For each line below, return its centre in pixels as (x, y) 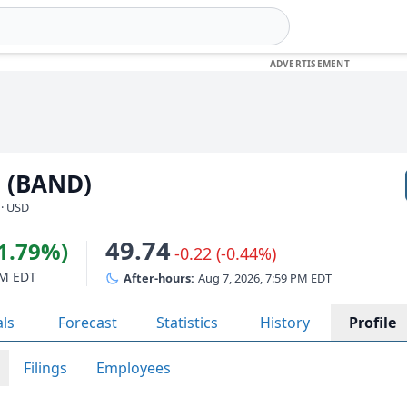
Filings (45, 368)
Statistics (187, 323)
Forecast (88, 323)
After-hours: (159, 278)
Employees (134, 368)
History (285, 323)
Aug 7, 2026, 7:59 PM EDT (265, 278)
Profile (372, 323)
